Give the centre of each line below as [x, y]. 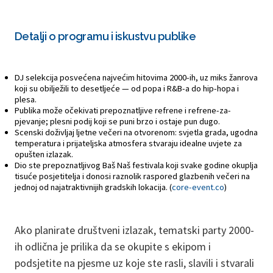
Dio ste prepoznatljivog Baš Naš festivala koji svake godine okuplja [136, 165]
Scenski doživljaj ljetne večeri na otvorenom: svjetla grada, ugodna [136, 132]
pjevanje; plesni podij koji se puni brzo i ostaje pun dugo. [117, 121]
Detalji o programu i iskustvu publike [105, 36]
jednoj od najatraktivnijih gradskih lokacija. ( [93, 187]
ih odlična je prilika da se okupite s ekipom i [113, 246]
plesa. [26, 99]
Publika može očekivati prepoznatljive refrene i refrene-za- [123, 110]
